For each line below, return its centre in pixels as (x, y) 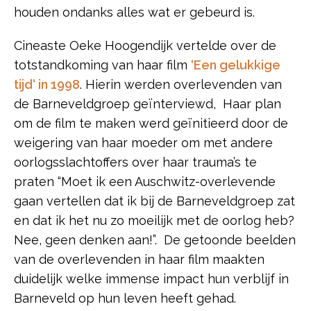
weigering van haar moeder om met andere (143, 142)
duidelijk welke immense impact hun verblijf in (151, 278)
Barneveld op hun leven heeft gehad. (125, 298)
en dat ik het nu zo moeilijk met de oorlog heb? (154, 220)
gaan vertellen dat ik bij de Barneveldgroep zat (154, 201)
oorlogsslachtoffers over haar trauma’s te (135, 162)
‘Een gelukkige (236, 65)
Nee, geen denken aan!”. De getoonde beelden (155, 239)
